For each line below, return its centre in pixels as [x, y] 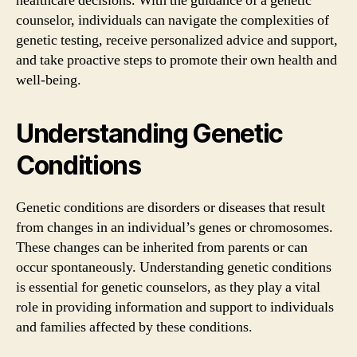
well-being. [49, 80]
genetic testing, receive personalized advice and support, [177, 40]
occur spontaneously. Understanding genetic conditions [174, 267]
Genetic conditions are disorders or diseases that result [171, 207]
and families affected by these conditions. [134, 327]
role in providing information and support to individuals [175, 307]
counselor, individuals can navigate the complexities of [173, 20]
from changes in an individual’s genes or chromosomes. [175, 227]
